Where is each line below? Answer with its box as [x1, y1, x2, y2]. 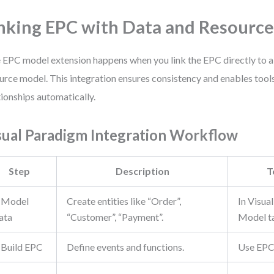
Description [115, 165, 169, 177]
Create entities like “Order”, [67, 195, 182, 207]
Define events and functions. [67, 241, 185, 253]
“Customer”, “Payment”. [67, 211, 164, 223]
